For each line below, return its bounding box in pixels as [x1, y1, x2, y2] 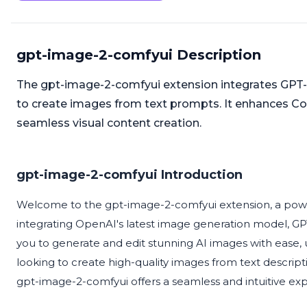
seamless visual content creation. [16, 116, 201, 130]
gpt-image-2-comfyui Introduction [16, 167, 243, 183]
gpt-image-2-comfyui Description [16, 47, 261, 64]
